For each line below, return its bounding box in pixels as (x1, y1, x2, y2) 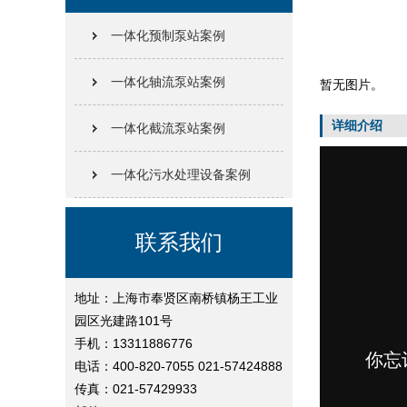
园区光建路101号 (74, 313, 173, 328)
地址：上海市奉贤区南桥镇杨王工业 (74, 291, 278, 305)
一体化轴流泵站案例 (111, 74, 225, 89)
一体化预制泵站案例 (111, 28, 225, 43)
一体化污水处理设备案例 (111, 167, 251, 182)
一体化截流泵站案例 (111, 121, 225, 135)
